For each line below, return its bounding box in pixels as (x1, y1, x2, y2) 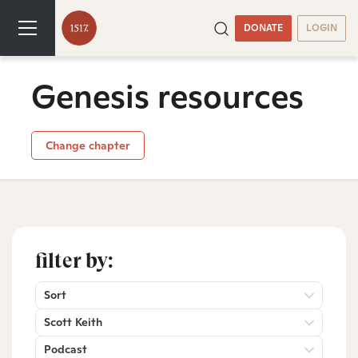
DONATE (243, 21, 283, 34)
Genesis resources (31, 75, 304, 117)
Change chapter (45, 137, 130, 153)
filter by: (35, 248, 113, 272)
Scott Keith (44, 314, 102, 329)
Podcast (44, 341, 87, 356)
